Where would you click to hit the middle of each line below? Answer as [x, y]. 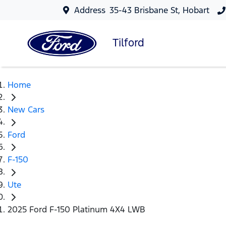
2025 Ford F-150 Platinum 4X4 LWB [76, 210]
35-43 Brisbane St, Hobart [160, 10]
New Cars [26, 110]
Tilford [128, 42]
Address [90, 10]
